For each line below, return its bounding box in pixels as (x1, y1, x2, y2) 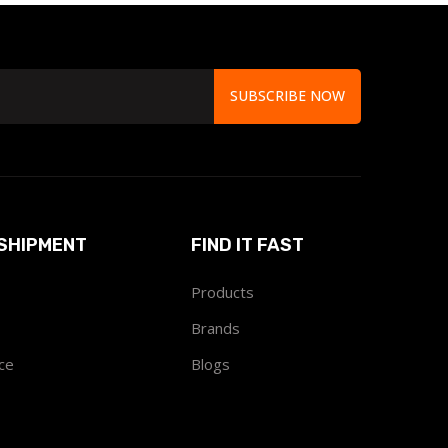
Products (191, 282, 254, 302)
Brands (191, 318, 240, 338)
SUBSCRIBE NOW (230, 86, 345, 105)
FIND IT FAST (191, 234, 304, 256)
